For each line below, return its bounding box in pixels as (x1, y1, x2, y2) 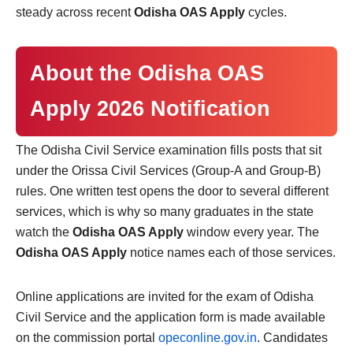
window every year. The (184, 225, 319, 240)
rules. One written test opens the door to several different (16, 184, 329, 199)
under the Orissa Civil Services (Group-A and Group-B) (16, 164, 321, 178)
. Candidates (257, 331, 328, 345)
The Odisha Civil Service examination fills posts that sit (16, 143, 321, 158)
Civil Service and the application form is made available (16, 310, 325, 325)
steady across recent (16, 6, 134, 20)
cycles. (245, 6, 287, 20)
